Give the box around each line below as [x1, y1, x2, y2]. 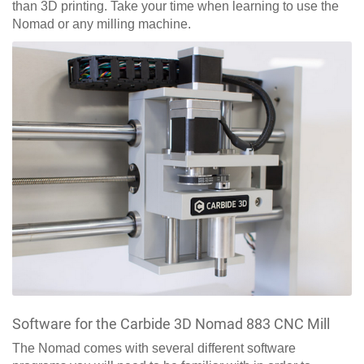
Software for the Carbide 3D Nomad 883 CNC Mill [12, 315, 330, 333]
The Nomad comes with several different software [12, 341, 296, 356]
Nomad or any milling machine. [12, 16, 194, 31]
